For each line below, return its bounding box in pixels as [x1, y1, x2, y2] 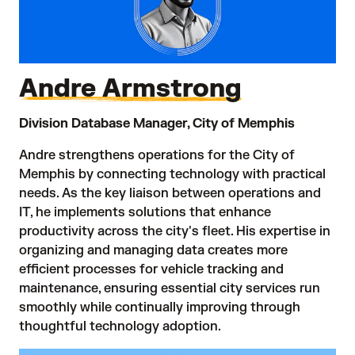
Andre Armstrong [19, 71, 242, 105]
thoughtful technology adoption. [19, 318, 221, 334]
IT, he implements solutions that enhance [19, 204, 271, 220]
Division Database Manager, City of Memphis [19, 115, 295, 132]
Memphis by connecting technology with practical [19, 166, 326, 182]
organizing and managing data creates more [19, 242, 288, 258]
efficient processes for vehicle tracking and [19, 261, 284, 277]
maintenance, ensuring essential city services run [19, 280, 320, 296]
